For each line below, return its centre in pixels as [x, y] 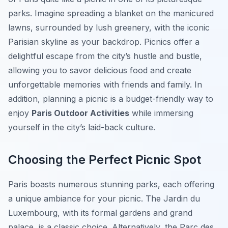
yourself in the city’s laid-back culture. [82, 127]
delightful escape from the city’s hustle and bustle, [105, 56]
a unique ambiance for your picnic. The [86, 199]
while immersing [161, 113]
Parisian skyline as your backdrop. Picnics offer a [104, 42]
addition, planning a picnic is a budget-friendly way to [111, 99]
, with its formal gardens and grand [125, 213]
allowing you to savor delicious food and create [100, 70]
